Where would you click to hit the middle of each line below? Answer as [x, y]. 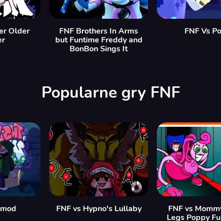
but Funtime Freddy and [99, 40]
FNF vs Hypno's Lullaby [99, 209]
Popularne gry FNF [110, 93]
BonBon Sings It [99, 49]
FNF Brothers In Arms [99, 31]
